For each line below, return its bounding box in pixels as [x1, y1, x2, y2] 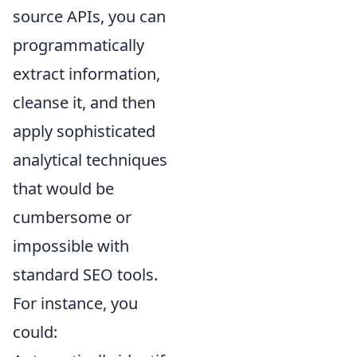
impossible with [13, 234, 129, 257]
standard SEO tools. [13, 263, 158, 285]
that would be [13, 177, 114, 199]
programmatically [13, 33, 144, 56]
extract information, [13, 62, 160, 84]
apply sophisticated [13, 120, 155, 142]
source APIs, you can [13, 5, 166, 27]
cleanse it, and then [13, 91, 155, 113]
